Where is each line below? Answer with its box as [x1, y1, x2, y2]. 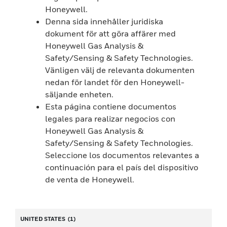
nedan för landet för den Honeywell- [45, 77, 185, 87]
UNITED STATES [20, 215, 68, 222]
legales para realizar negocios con [45, 113, 176, 124]
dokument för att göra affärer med [45, 28, 176, 39]
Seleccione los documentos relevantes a [45, 150, 200, 160]
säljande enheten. [45, 89, 114, 99]
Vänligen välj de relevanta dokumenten [45, 65, 195, 75]
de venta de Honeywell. [45, 174, 135, 184]
